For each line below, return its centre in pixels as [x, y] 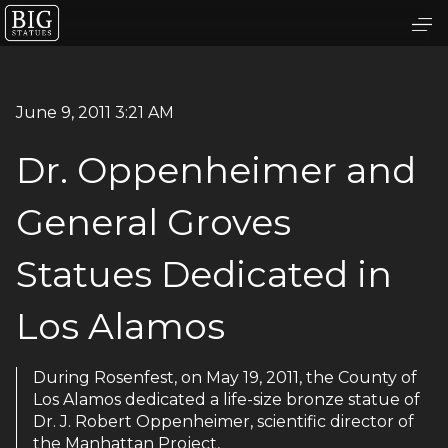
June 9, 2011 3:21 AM [95, 112]
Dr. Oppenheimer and [216, 169]
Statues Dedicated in [204, 273]
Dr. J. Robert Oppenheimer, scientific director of [223, 421]
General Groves [153, 221]
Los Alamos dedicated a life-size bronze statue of [226, 399]
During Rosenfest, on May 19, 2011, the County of [225, 377]
